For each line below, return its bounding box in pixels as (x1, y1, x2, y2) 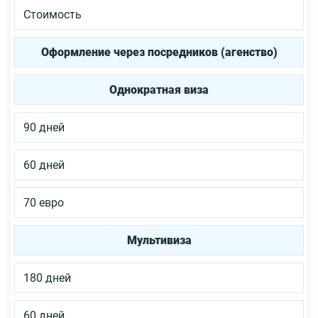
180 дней (23, 271, 71, 285)
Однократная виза (109, 83, 209, 97)
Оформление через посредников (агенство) (40, 45, 278, 60)
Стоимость (23, 8, 82, 22)
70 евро (23, 196, 64, 210)
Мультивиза (126, 234, 192, 248)
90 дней (23, 121, 65, 135)
